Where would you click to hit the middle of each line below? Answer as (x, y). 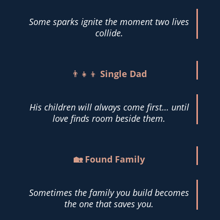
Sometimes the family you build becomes (109, 192)
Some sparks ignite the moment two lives (109, 21)
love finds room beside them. (109, 118)
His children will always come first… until (109, 107)
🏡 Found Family (109, 159)
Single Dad (124, 73)
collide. (109, 33)
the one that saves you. (109, 204)
